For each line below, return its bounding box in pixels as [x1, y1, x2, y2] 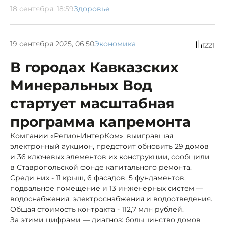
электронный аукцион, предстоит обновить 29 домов [10, 141, 209, 151]
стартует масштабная [10, 94, 175, 112]
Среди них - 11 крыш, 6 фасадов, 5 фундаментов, [10, 173, 186, 182]
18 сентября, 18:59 [10, 4, 74, 13]
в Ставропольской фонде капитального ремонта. [10, 162, 192, 172]
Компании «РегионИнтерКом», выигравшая [10, 131, 173, 140]
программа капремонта [10, 113, 191, 130]
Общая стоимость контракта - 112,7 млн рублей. [10, 204, 184, 214]
